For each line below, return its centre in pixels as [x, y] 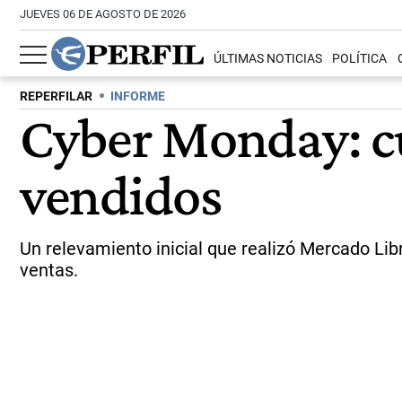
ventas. [51, 270]
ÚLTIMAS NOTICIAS [268, 59]
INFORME [138, 96]
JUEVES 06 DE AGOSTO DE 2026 [103, 14]
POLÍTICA [360, 59]
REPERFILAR [56, 96]
